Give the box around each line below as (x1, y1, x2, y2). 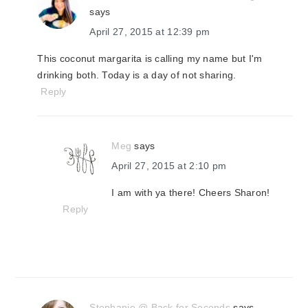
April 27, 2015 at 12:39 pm (89, 26, 210, 37)
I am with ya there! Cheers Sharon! (111, 187, 270, 198)
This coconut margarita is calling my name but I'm (37, 53, 263, 64)
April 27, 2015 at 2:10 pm (111, 160, 227, 171)
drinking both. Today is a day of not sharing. (37, 69, 236, 80)
